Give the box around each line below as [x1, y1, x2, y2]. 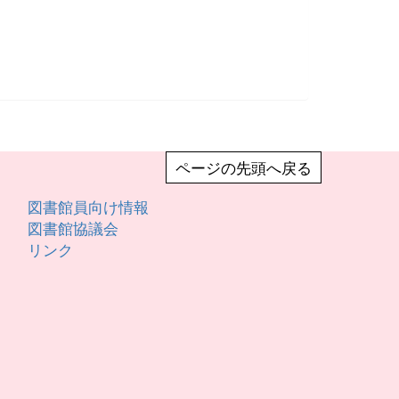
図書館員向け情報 [28, 195, 149, 217]
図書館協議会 [28, 216, 118, 239]
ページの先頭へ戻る [175, 156, 312, 178]
